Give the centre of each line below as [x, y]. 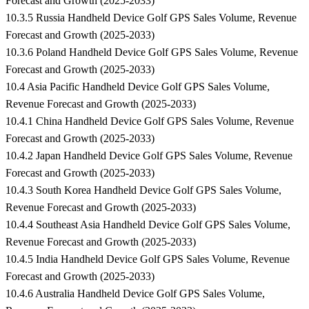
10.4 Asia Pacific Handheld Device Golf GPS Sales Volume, [138, 87]
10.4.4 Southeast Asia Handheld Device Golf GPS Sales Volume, [148, 225]
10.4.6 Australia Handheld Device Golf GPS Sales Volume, [135, 294]
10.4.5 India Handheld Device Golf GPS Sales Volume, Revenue [148, 259]
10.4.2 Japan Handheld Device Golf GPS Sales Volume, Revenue [149, 156]
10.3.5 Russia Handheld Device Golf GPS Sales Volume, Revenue [151, 18]
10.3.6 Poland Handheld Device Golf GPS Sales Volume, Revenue [152, 52]
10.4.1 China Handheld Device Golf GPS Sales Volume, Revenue [150, 121]
